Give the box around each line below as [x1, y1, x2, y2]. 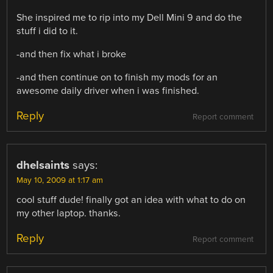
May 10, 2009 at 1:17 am [16, 175, 104, 186]
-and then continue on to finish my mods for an [16, 71, 218, 84]
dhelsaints [16, 158, 70, 172]
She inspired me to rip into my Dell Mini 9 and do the [16, 11, 243, 24]
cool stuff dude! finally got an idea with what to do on [16, 194, 246, 207]
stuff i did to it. [16, 24, 79, 37]
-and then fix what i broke [16, 48, 127, 60]
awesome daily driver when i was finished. [16, 85, 200, 97]
